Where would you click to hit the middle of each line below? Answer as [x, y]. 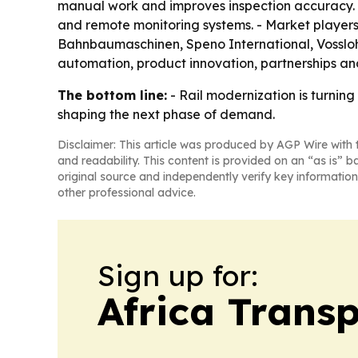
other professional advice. [127, 193]
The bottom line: [112, 95]
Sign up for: [178, 276]
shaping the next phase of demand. [166, 115]
